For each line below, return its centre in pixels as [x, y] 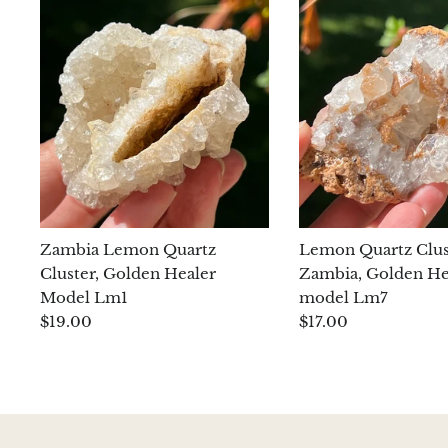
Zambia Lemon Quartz [128, 250]
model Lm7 [343, 298]
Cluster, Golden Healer [128, 274]
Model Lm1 [84, 298]
